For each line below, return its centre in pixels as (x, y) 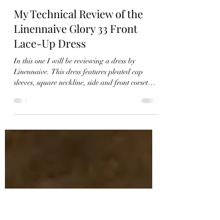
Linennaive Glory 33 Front (76, 87)
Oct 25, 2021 (50, 53)
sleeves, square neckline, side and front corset (81, 141)
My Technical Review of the (78, 73)
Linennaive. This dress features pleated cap (78, 131)
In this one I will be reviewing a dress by (75, 120)
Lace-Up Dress (50, 102)
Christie (44, 45)
